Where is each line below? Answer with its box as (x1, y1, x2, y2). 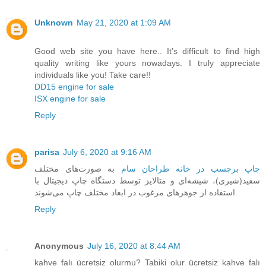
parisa (34, 147, 59, 157)
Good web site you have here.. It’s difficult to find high (34, 46, 260, 56)
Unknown (34, 17, 73, 27)
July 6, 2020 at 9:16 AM (63, 147, 151, 157)
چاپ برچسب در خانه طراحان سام (121, 163, 260, 173)
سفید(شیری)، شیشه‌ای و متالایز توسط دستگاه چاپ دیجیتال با (34, 175, 260, 185)
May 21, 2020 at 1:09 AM (77, 17, 171, 27)
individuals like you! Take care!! (34, 69, 151, 80)
